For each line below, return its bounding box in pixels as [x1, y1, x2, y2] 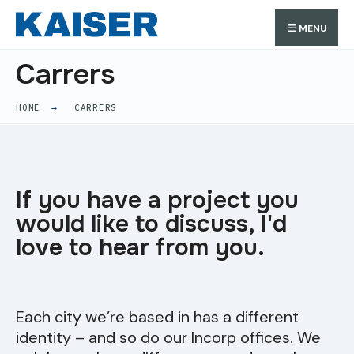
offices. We [240, 327, 321, 348]
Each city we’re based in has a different [16, 307, 299, 328]
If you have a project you [16, 185, 299, 216]
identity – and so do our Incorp [16, 327, 240, 348]
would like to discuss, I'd [16, 209, 287, 239]
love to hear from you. [16, 232, 265, 263]
